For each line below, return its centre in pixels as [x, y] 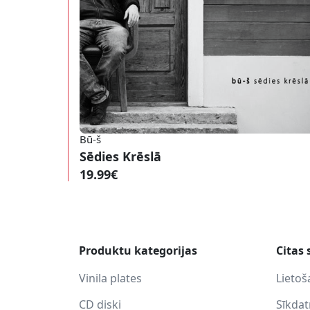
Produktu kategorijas [138, 250]
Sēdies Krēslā [120, 156]
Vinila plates [110, 278]
